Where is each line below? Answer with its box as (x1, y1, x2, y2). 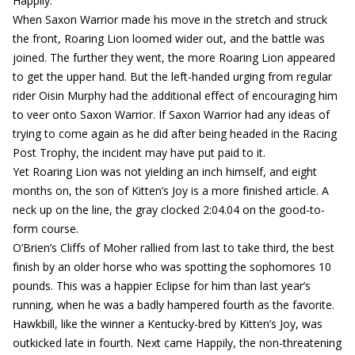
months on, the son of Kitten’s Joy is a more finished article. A (13, 183, 329, 198)
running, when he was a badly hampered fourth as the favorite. (13, 297, 334, 312)
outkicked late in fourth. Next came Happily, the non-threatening (13, 335, 342, 350)
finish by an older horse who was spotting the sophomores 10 (13, 259, 331, 274)
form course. (13, 221, 78, 236)
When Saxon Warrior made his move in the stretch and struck (13, 12, 327, 27)
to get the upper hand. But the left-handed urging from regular (13, 69, 332, 84)
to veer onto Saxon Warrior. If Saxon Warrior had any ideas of (13, 107, 330, 122)
